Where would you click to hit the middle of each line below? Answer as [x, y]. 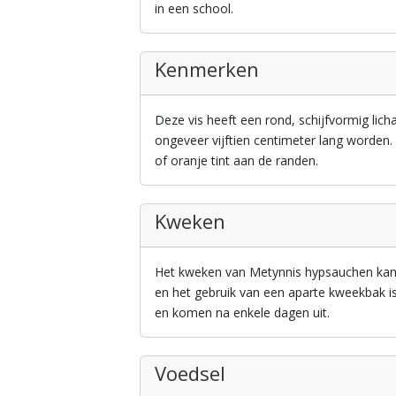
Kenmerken [207, 69]
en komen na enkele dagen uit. [243, 312]
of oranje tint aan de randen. [237, 160]
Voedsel [190, 373]
